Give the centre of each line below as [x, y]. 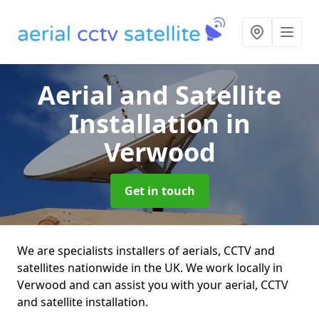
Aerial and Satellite [159, 95]
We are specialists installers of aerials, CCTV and [146, 251]
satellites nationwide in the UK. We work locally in [150, 268]
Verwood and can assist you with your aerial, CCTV [153, 285]
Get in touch [159, 191]
